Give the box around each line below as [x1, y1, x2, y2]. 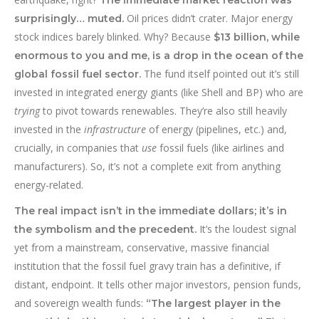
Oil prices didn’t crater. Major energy [124, 11, 293, 26]
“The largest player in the [146, 297, 281, 310]
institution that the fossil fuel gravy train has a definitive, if [14, 259, 281, 273]
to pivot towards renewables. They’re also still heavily [40, 104, 287, 118]
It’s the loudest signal [197, 222, 296, 236]
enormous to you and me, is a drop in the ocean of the [14, 49, 303, 63]
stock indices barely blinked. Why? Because [14, 30, 214, 44]
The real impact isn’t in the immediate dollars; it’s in [14, 204, 287, 218]
